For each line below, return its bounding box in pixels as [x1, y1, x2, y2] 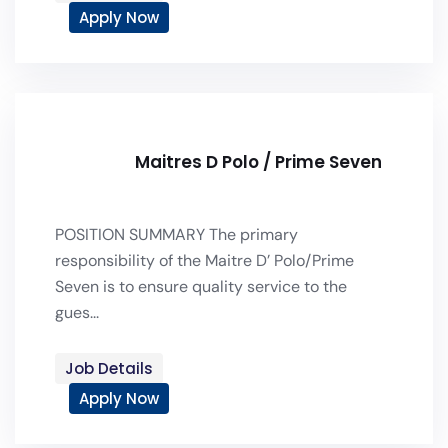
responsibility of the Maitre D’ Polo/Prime [55, 250, 354, 271]
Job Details [65, 358, 153, 379]
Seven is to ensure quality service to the [55, 276, 347, 297]
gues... [55, 302, 99, 323]
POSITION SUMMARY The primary [55, 224, 298, 245]
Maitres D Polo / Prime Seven [135, 150, 382, 174]
